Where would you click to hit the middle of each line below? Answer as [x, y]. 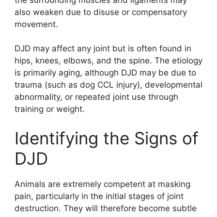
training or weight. [50, 109]
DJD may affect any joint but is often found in [103, 49]
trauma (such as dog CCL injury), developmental [108, 85]
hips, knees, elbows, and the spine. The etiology [108, 61]
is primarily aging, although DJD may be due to [105, 73]
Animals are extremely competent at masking [102, 184]
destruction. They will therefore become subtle [106, 208]
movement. [36, 24]
